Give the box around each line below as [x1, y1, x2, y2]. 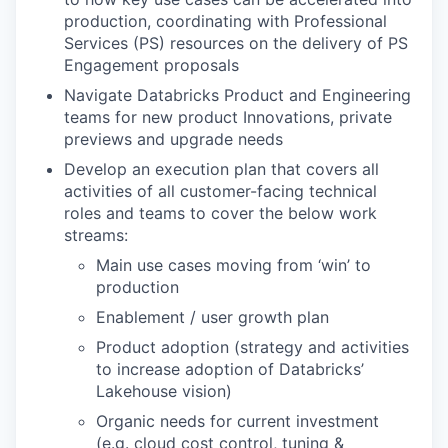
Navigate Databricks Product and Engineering [64, 85, 411, 105]
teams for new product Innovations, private [64, 107, 392, 127]
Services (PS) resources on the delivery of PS [64, 33, 408, 53]
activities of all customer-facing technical [64, 181, 377, 201]
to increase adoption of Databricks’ [96, 359, 364, 379]
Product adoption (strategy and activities [96, 337, 409, 357]
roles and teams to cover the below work [64, 203, 377, 223]
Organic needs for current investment [96, 411, 379, 431]
